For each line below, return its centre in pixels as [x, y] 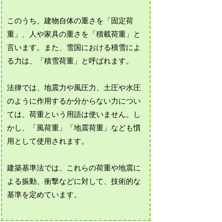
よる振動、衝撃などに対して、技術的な [74, 182]
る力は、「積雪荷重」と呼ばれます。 [70, 61]
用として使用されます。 [48, 141]
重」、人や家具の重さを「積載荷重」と [74, 34]
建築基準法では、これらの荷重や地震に [74, 168]
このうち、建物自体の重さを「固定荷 [70, 21]
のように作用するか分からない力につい [74, 101]
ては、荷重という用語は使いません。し [74, 115]
